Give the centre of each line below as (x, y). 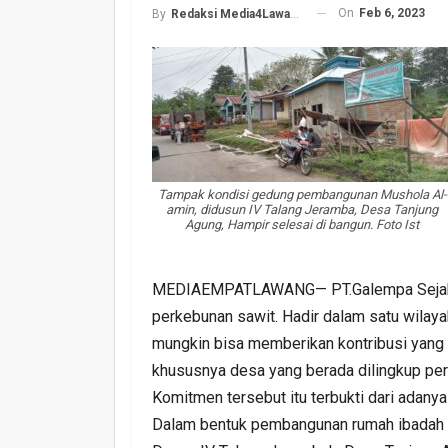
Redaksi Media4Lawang (230, 13)
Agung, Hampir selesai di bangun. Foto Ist (302, 224)
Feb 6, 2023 (392, 12)
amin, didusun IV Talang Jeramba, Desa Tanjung (302, 209)
